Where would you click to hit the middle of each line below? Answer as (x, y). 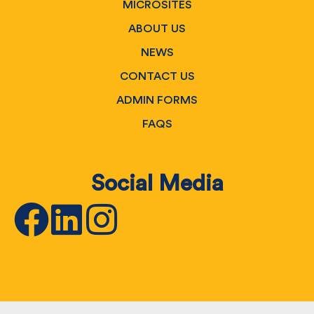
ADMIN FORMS (157, 101)
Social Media (157, 184)
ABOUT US (157, 29)
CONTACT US (157, 77)
